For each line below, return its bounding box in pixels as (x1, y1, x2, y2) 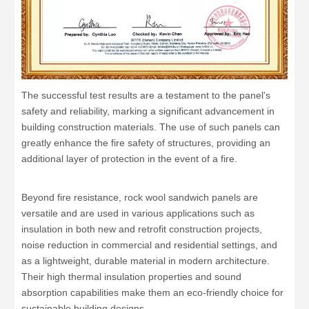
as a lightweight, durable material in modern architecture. (21, 255, 270, 266)
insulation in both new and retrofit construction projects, (21, 223, 262, 235)
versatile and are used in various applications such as (21, 207, 255, 219)
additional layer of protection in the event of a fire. (21, 152, 237, 164)
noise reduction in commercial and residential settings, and (21, 239, 277, 250)
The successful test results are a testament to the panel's (21, 89, 270, 101)
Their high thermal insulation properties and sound (21, 270, 241, 282)
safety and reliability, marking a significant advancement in (21, 105, 275, 117)
